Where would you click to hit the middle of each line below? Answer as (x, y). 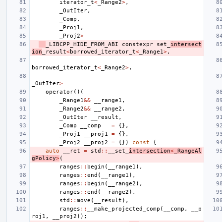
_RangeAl (188, 151)
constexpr (138, 44)
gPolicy (44, 158)
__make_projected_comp (124, 209)
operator (59, 92)
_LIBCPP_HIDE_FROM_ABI (82, 44)
